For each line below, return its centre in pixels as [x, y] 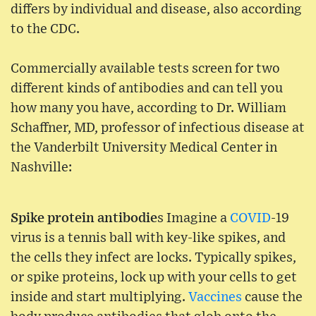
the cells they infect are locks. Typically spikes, [153, 258]
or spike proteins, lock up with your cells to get [154, 278]
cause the [272, 298]
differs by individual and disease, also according [156, 10]
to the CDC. [45, 30]
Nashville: [41, 168]
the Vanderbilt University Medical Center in [144, 148]
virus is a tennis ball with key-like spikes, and [148, 238]
